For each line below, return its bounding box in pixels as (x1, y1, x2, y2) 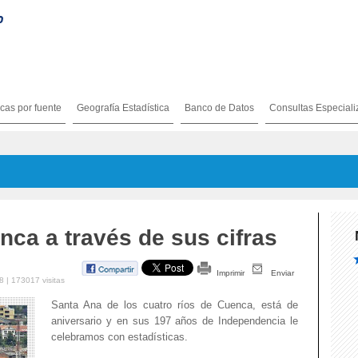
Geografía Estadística (77, 102, 169, 113)
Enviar (271, 268, 294, 278)
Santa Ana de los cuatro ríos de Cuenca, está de (51, 299, 298, 312)
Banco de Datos (185, 102, 254, 113)
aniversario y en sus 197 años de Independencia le (51, 315, 298, 328)
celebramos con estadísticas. (51, 331, 188, 344)
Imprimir (217, 268, 247, 278)
